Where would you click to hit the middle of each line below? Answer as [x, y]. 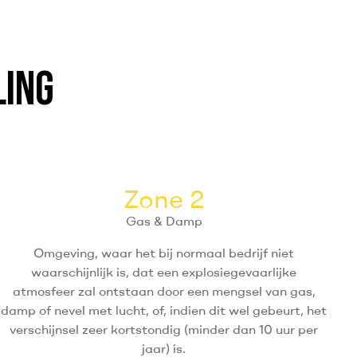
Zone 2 [164, 199]
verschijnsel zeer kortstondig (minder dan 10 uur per [164, 330]
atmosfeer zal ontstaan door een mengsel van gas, [164, 291]
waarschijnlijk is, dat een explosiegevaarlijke [164, 272]
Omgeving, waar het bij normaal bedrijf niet [164, 253]
